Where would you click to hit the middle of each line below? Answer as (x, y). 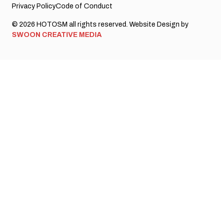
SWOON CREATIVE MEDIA (57, 35)
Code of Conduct (84, 6)
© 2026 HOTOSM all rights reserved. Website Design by (100, 25)
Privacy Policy (34, 6)
